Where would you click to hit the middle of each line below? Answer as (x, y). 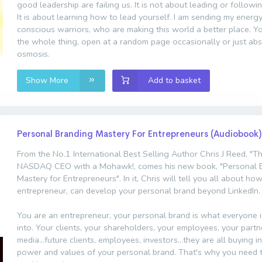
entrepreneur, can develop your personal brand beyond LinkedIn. (139, 190)
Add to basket (175, 81)
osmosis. (33, 54)
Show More (49, 81)
